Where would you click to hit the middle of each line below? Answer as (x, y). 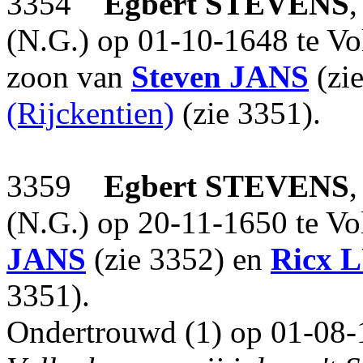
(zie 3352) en (178, 259)
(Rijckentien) (90, 113)
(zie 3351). (248, 113)
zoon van (69, 77)
